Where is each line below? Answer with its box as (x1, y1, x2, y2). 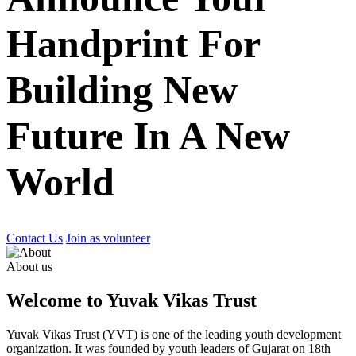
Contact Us (6, 231, 63, 245)
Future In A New (6, 113, 290, 158)
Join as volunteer (66, 231, 150, 245)
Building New (6, 67, 238, 112)
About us (6, 260, 52, 273)
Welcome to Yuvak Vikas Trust (6, 289, 257, 311)
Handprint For (6, 21, 260, 66)
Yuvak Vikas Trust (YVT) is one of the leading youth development (6, 327, 341, 341)
